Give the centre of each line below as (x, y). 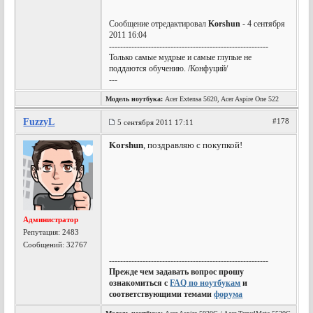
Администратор (51, 219)
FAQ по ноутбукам (205, 283)
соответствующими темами (162, 294)
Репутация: (43, 232)
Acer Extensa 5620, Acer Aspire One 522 (221, 99)
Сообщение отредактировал (159, 24)
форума (228, 294)
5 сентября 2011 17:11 (156, 122)
